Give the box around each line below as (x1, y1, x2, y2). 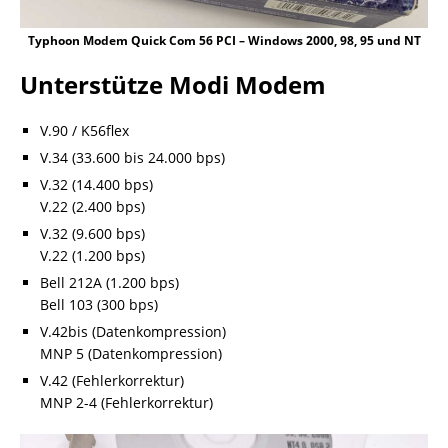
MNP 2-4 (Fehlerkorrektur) (40, 392, 213, 412)
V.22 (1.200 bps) (40, 245, 145, 265)
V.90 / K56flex (40, 120, 129, 140)
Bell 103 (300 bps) (40, 294, 158, 314)
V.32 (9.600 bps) (40, 223, 145, 243)
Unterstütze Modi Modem (20, 67, 326, 101)
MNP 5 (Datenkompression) (40, 343, 222, 363)
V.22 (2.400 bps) (40, 196, 145, 216)
